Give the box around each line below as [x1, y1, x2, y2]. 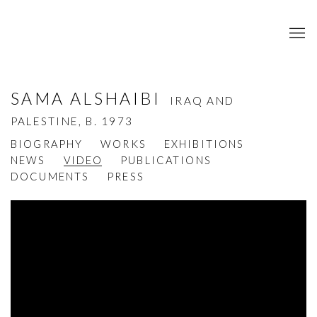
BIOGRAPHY [11, 137, 83, 151]
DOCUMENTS [11, 170, 90, 183]
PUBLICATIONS [120, 154, 212, 167]
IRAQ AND [170, 94, 235, 108]
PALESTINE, [11, 115, 86, 128]
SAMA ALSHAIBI [11, 88, 167, 109]
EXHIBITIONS [163, 137, 245, 151]
